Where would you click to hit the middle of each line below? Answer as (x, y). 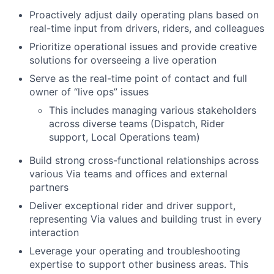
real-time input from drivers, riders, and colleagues (147, 28)
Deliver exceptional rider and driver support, (132, 206)
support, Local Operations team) (124, 137)
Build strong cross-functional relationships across (144, 161)
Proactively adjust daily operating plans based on (144, 15)
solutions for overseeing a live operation (123, 60)
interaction (54, 233)
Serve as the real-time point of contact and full (138, 79)
